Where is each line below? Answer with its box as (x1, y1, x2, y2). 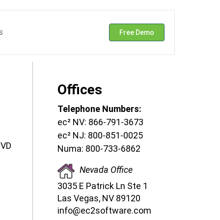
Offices (57, 82, 102, 98)
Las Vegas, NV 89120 (57, 193, 140, 204)
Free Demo (119, 28, 154, 37)
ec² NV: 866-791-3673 (57, 117, 143, 128)
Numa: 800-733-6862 (57, 143, 140, 154)
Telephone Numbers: (57, 104, 141, 114)
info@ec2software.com (57, 205, 151, 216)
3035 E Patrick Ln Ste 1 (57, 181, 148, 192)
